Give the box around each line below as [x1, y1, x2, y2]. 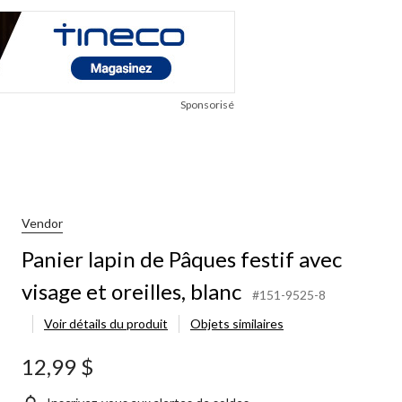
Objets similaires [190, 315, 284, 331]
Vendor [22, 215, 63, 232]
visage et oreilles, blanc [22, 277, 241, 304]
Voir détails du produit [44, 315, 168, 331]
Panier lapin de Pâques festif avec [22, 245, 342, 272]
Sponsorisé [180, 97, 234, 111]
